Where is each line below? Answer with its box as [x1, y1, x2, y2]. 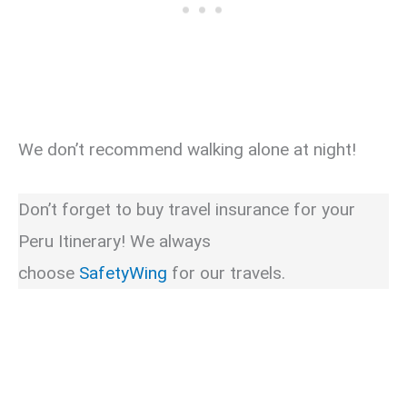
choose [18, 262, 79, 283]
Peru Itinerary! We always [18, 230, 211, 252]
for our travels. [167, 262, 285, 283]
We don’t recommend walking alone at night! [18, 139, 356, 161]
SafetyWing [79, 262, 167, 283]
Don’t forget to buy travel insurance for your [18, 198, 355, 220]
